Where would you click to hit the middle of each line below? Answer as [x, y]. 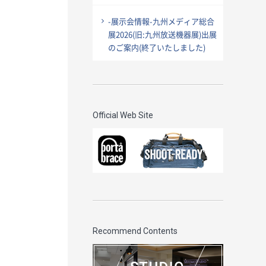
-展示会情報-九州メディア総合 [161, 21]
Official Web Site [123, 115]
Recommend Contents [135, 231]
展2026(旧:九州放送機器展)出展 [162, 34]
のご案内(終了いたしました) [157, 47]
